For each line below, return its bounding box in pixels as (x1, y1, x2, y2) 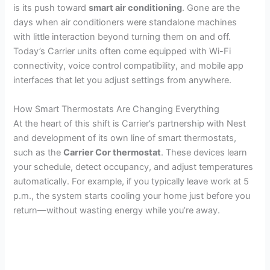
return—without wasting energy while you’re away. (13, 204, 221, 216)
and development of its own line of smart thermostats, (13, 132, 237, 143)
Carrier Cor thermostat (63, 146, 162, 158)
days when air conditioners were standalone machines (13, 17, 237, 28)
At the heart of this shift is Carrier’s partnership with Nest (13, 118, 246, 129)
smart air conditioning (89, 2, 183, 14)
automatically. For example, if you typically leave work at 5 (13, 175, 250, 187)
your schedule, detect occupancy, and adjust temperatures (13, 161, 254, 172)
